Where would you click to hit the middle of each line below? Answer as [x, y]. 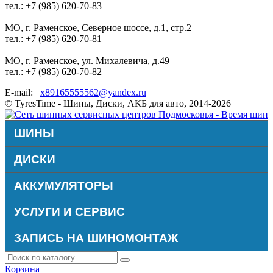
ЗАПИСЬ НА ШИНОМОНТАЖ [96, 238]
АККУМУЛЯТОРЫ [64, 186]
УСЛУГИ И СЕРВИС [69, 212]
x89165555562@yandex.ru [93, 93]
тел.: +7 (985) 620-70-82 [53, 72]
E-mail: [23, 93]
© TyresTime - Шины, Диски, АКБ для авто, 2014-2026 [118, 104]
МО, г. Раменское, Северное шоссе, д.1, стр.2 [98, 28]
